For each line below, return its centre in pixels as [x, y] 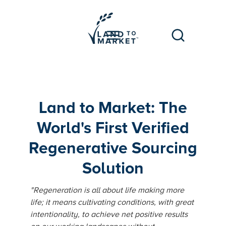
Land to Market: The [113, 108]
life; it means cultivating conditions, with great [112, 202]
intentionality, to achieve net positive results [109, 214]
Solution [113, 169]
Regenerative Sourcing [113, 149]
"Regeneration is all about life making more [107, 190]
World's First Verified [113, 128]
